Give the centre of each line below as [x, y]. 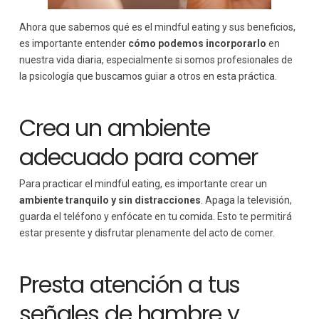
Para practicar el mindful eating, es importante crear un [143, 184]
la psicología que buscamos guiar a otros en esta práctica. [148, 76]
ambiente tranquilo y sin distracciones [110, 200]
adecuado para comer [138, 157]
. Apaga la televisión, [246, 200]
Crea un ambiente [114, 127]
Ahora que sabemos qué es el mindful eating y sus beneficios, [157, 27]
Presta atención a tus [130, 285]
